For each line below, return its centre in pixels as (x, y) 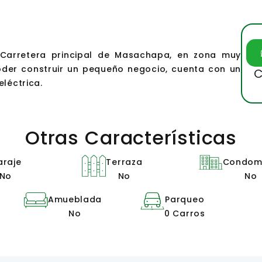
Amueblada (75, 199)
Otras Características (131, 137)
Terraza (124, 162)
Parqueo (185, 199)
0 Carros (185, 213)
